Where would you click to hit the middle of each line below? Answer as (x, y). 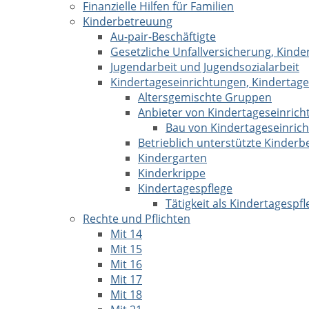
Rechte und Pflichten (137, 219)
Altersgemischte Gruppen (205, 97)
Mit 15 (126, 249)
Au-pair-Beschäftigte (163, 37)
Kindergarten (172, 158)
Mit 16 (126, 264)
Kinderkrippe (172, 173)
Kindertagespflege (185, 188)
